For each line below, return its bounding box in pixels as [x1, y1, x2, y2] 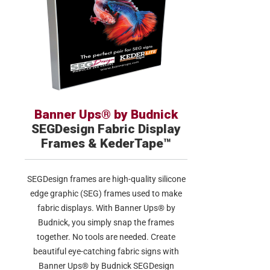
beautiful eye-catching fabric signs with [33, 246, 179, 256]
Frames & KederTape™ [41, 136, 171, 151]
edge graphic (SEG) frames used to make [30, 189, 182, 198]
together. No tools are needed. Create [37, 232, 175, 242]
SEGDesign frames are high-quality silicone [27, 174, 186, 184]
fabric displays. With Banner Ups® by [37, 203, 175, 213]
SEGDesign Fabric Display [31, 122, 181, 136]
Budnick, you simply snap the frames [38, 218, 174, 227]
